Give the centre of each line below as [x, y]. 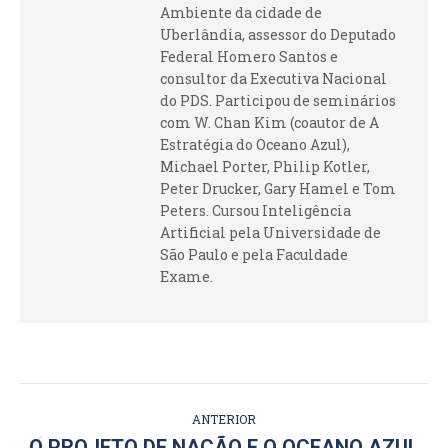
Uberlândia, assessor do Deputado [278, 34]
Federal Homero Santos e [249, 56]
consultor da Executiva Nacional [273, 78]
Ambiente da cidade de [241, 12]
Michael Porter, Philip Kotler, [265, 166]
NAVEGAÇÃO [119, 402]
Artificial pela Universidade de [270, 232]
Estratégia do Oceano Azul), [255, 144]
